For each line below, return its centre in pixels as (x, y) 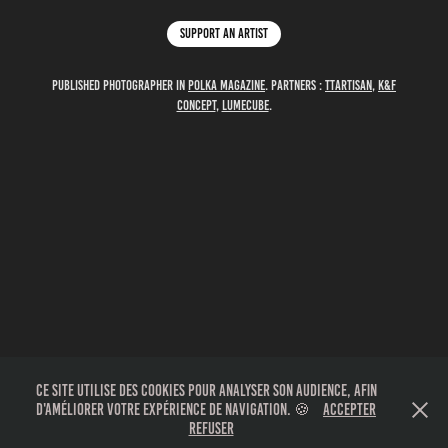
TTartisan (348, 85)
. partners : (295, 85)
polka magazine (226, 85)
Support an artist (224, 33)
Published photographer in (120, 85)
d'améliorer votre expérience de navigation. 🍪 (174, 409)
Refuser (211, 428)
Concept (196, 105)
